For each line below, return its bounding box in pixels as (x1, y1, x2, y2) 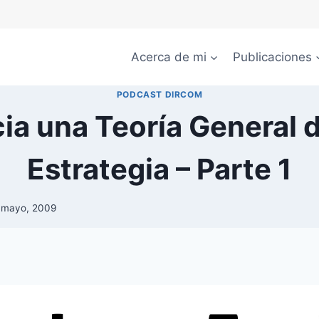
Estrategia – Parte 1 (27, 152, 292, 187)
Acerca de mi (130, 49, 206, 64)
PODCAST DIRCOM (116, 89, 203, 100)
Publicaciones (233, 49, 313, 64)
